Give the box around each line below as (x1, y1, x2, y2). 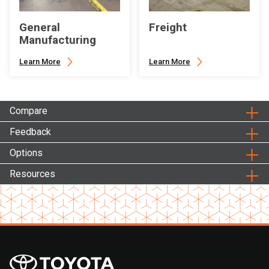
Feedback (10, 126, 51, 138)
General (19, 20, 60, 35)
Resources (10, 168, 55, 180)
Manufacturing (19, 33, 96, 47)
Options (10, 147, 43, 159)
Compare (10, 105, 47, 117)
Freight (149, 20, 187, 35)
